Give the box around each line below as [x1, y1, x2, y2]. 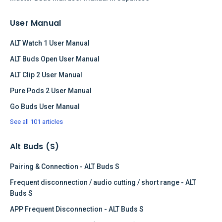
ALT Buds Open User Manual [10, 55, 100, 63]
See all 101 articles [10, 117, 63, 125]
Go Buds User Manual [10, 102, 80, 111]
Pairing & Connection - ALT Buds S [10, 162, 119, 170]
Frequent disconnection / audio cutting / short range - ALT [10, 178, 196, 186]
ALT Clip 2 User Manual [10, 70, 82, 79]
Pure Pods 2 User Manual [10, 86, 92, 95]
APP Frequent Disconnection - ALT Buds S [10, 205, 144, 213]
